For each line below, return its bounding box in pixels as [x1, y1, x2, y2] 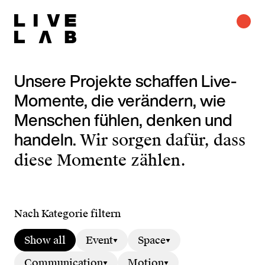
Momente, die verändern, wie [14, 88, 226, 112]
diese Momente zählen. [14, 150, 186, 170]
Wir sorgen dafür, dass [80, 130, 245, 150]
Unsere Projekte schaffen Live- [14, 69, 237, 93]
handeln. [14, 127, 80, 151]
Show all [24, 234, 66, 247]
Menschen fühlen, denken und [14, 108, 232, 132]
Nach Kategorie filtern [14, 207, 121, 220]
